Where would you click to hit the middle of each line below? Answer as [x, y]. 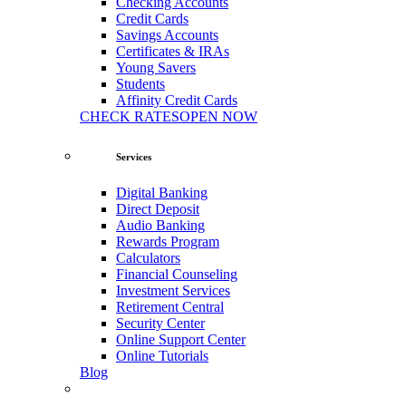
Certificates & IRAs [173, 51]
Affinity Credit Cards [177, 100]
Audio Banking [160, 225]
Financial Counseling [177, 274]
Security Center [160, 323]
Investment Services [173, 290]
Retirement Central [170, 306]
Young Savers [156, 67]
